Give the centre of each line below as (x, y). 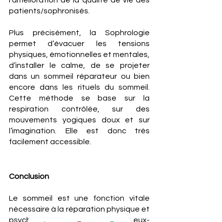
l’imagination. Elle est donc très (79, 131)
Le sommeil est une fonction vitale (79, 198)
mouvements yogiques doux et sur (79, 120)
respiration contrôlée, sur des (79, 109)
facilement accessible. (50, 142)
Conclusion (29, 176)
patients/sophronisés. (49, 11)
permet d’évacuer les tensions (79, 44)
